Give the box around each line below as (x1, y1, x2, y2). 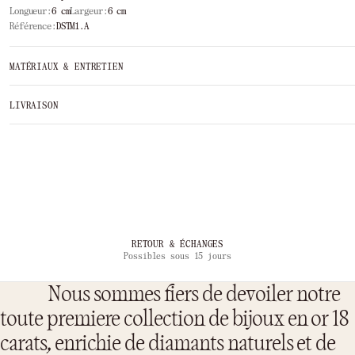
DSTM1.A (55, 20, 89, 32)
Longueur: (10, 5, 52, 17)
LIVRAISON (10, 98, 59, 110)
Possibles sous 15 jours (124, 250, 231, 261)
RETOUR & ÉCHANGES (131, 238, 224, 250)
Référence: (10, 20, 56, 32)
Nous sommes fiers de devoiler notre (48, 284, 340, 306)
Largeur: (70, 5, 108, 17)
